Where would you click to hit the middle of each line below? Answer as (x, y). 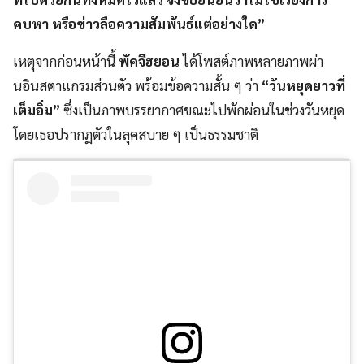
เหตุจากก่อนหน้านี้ (66, 61)
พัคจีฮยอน (149, 61)
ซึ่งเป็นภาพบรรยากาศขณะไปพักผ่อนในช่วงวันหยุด (204, 110)
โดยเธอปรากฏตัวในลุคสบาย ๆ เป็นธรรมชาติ (137, 134)
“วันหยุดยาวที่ (302, 86)
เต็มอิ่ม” (38, 110)
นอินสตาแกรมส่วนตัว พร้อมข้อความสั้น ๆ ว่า (136, 86)
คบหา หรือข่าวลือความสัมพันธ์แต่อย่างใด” (139, 24)
